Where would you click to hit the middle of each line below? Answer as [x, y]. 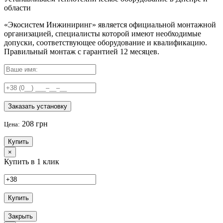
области [17, 7]
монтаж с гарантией [84, 51]
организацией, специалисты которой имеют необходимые [103, 33]
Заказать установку [38, 106]
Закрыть [20, 216]
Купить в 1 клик [32, 161]
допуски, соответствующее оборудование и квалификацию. [106, 42]
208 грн [35, 123]
